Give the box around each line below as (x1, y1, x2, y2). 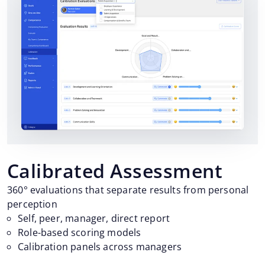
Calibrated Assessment (7, 157, 223, 183)
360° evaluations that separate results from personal (7, 183, 249, 196)
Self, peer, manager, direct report (18, 211, 170, 225)
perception (7, 197, 57, 211)
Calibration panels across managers (18, 240, 182, 253)
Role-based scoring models (18, 225, 141, 239)
